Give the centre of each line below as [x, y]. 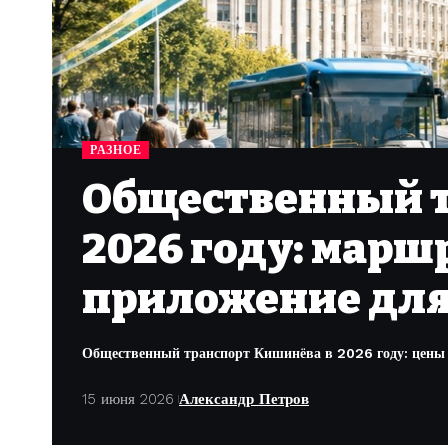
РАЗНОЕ [116, 149]
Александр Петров [244, 398]
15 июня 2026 [128, 398]
